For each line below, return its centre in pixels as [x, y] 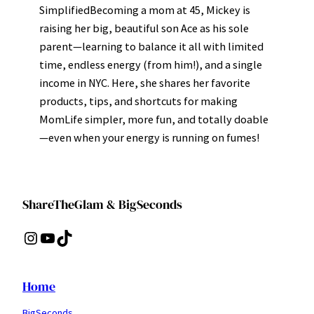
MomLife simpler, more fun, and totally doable [154, 119]
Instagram [29, 237]
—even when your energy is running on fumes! [149, 137]
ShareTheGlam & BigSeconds [102, 204]
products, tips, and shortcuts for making [138, 101]
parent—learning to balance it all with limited [151, 46]
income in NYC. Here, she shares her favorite [145, 82]
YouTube [43, 237]
